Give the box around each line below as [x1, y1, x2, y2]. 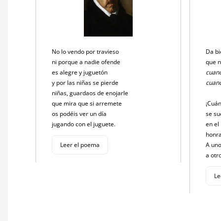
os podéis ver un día [52, 109, 108, 118]
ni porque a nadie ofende [52, 57, 122, 66]
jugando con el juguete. [52, 119, 117, 128]
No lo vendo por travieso [52, 47, 120, 56]
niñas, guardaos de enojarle [52, 88, 130, 97]
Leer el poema [60, 140, 100, 149]
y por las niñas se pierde [52, 78, 120, 87]
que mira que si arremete [52, 99, 123, 108]
